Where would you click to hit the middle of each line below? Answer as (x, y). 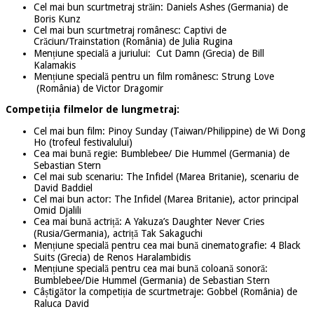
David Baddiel (63, 187)
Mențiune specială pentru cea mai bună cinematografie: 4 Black (167, 245)
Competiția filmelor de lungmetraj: (93, 109)
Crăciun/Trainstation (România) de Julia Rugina (133, 41)
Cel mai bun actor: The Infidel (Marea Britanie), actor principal (166, 199)
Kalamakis (55, 65)
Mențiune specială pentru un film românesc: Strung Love (154, 76)
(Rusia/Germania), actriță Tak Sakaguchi (118, 233)
